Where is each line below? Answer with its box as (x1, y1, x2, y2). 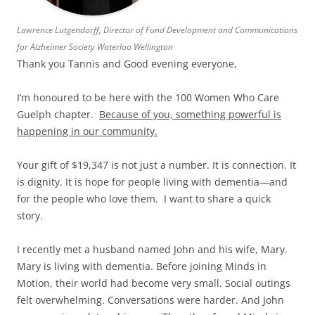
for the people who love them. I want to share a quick (17, 191, 271, 205)
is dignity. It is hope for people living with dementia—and (17, 174, 288, 188)
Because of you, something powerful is (99, 107, 281, 121)
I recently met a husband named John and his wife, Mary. (17, 242, 288, 256)
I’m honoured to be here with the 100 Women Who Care (17, 90, 279, 104)
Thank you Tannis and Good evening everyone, (17, 56, 237, 70)
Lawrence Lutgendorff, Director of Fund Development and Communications (17, 23, 297, 36)
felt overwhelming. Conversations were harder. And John (17, 292, 284, 307)
